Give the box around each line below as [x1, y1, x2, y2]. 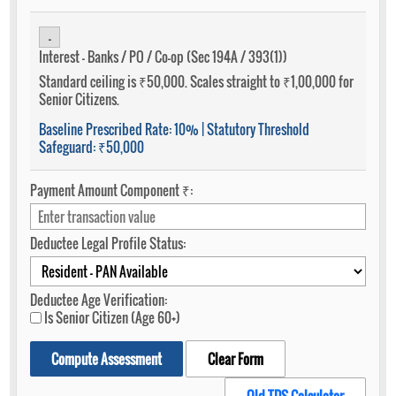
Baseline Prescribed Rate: [39, 119, 174, 139]
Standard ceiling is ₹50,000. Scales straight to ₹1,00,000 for [39, 72, 354, 91]
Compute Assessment [51, 349, 162, 369]
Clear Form [208, 349, 263, 369]
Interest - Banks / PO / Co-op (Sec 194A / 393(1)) [39, 47, 287, 66]
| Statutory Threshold [199, 119, 309, 139]
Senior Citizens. [39, 89, 119, 109]
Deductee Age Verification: [30, 290, 167, 309]
